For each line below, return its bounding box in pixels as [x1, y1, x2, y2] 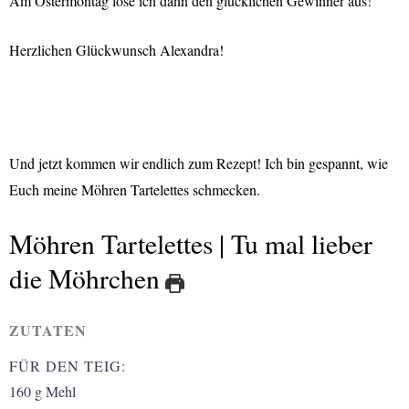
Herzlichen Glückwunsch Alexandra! [9, 40, 224, 60]
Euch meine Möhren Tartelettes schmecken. [9, 180, 260, 200]
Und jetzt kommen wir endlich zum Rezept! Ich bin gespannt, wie [9, 153, 388, 173]
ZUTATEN [9, 319, 87, 341]
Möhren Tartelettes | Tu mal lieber [9, 225, 372, 261]
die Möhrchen [9, 259, 160, 296]
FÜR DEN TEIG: [9, 355, 126, 375]
